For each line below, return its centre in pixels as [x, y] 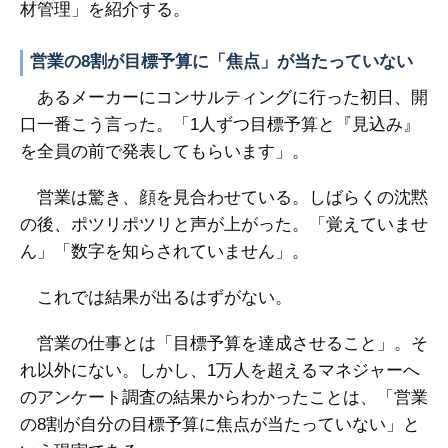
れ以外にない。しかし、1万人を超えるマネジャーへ [220, 370]
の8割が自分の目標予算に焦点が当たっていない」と [220, 424]
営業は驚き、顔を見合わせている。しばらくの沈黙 [224, 197]
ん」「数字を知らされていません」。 [164, 251]
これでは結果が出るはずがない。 [156, 297]
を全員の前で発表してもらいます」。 [164, 151]
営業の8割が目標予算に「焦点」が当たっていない [221, 61]
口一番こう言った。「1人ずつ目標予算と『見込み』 [220, 124]
